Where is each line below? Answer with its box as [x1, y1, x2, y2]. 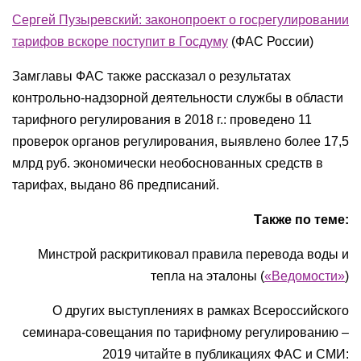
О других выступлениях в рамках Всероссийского [52, 304, 349, 317]
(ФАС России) [228, 35, 313, 48]
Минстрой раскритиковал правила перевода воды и [38, 247, 349, 261]
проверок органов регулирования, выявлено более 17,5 [12, 135, 349, 148]
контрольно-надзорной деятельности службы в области [12, 91, 343, 105]
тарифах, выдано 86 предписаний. [12, 178, 219, 192]
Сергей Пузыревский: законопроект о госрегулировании [12, 13, 349, 27]
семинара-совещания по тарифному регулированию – [23, 326, 349, 339]
